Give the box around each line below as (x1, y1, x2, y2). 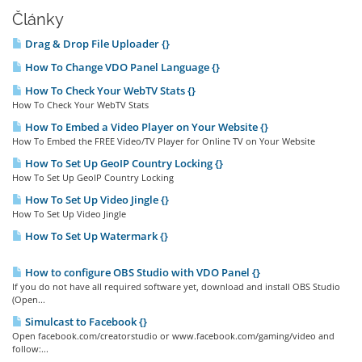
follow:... (12, 343, 48, 355)
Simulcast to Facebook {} (23, 314, 147, 329)
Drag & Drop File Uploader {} (23, 36, 170, 51)
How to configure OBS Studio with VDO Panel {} (23, 265, 260, 280)
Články (12, 10, 64, 29)
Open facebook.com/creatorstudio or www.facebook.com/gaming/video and (12, 330, 335, 342)
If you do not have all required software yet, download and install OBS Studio (12, 280, 340, 293)
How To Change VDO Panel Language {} (23, 60, 220, 74)
